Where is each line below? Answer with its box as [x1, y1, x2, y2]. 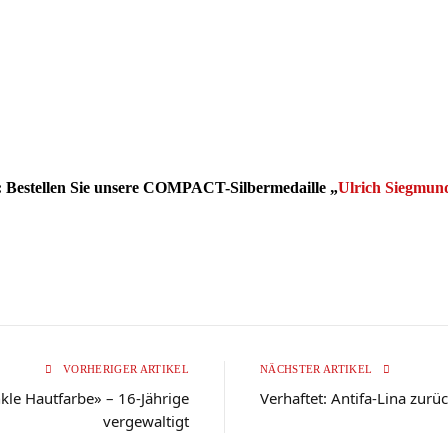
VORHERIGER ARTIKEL [59, 362, 189, 375]
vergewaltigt [103, 410, 189, 431]
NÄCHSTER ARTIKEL [260, 362, 376, 375]
